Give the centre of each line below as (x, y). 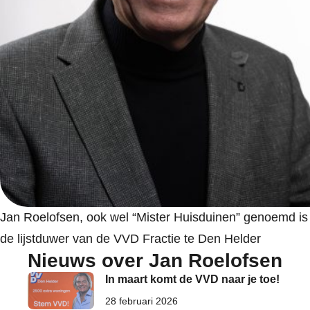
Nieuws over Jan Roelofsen (155, 261)
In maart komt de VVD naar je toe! (192, 279)
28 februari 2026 (141, 301)
